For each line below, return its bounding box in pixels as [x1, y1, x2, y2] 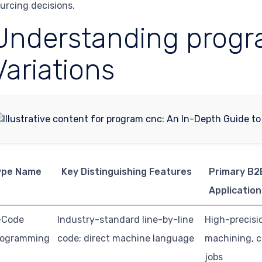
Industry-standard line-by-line [57, 213, 194, 225]
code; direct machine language [57, 232, 195, 244]
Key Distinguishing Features [61, 166, 192, 177]
